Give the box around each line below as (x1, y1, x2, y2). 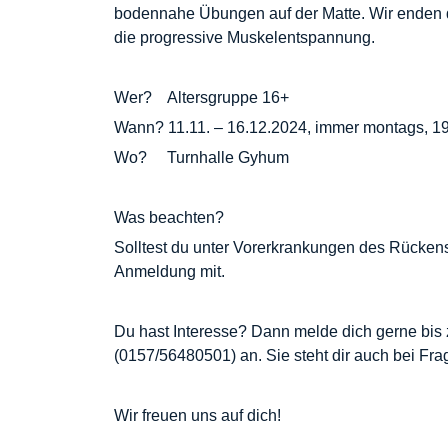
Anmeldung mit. (114, 263, 225, 280)
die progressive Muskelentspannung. (114, 29, 375, 46)
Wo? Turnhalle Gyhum (114, 149, 289, 166)
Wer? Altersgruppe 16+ (114, 89, 289, 106)
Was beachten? (114, 209, 224, 226)
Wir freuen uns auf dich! (114, 407, 281, 424)
